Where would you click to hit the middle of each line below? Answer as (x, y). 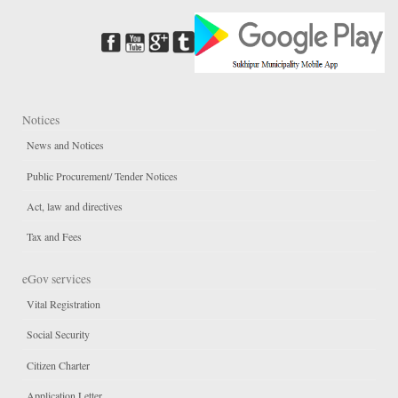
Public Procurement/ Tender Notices (102, 175)
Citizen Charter (58, 365)
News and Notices (65, 145)
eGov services (56, 279)
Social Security (58, 334)
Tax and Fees (54, 237)
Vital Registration (64, 304)
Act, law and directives (75, 206)
